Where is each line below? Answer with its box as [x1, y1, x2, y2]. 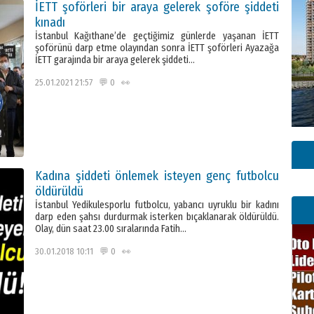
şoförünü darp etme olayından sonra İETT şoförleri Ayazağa [35, 42, 279, 54]
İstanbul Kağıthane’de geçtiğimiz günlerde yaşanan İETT [35, 30, 279, 42]
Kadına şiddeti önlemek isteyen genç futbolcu [35, 168, 279, 184]
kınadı [35, 15, 65, 30]
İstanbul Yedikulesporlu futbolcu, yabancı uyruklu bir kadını [35, 199, 279, 211]
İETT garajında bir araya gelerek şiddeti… [35, 54, 195, 66]
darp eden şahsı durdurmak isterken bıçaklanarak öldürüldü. [35, 211, 279, 223]
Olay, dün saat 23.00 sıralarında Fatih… [35, 223, 186, 235]
